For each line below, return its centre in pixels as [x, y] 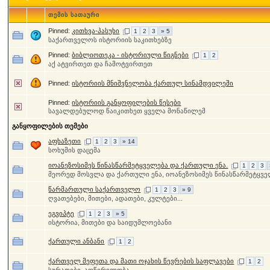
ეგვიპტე [61, 213]
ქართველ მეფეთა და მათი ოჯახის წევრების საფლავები [141, 261]
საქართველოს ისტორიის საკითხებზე [110, 40]
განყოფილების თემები [50, 126]
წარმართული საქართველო [95, 189]
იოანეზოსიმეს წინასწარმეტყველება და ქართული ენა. [138, 165]
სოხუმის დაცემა [75, 150]
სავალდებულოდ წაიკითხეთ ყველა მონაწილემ [127, 111]
